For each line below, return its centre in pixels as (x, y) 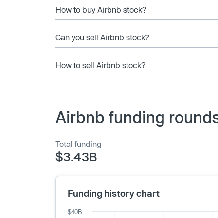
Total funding (79, 144)
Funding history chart (114, 193)
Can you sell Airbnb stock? (102, 37)
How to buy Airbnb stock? (101, 9)
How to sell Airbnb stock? (100, 65)
